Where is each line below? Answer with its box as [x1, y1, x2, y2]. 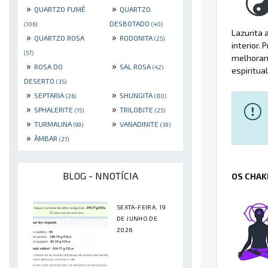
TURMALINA [34, 120, 74, 129]
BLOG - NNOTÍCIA [63, 170, 138, 182]
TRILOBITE [120, 105, 155, 114]
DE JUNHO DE [117, 215, 158, 223]
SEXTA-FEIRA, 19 [117, 203, 166, 211]
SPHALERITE [34, 105, 75, 114]
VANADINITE [120, 120, 160, 129]
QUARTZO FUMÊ [34, 5, 86, 14]
